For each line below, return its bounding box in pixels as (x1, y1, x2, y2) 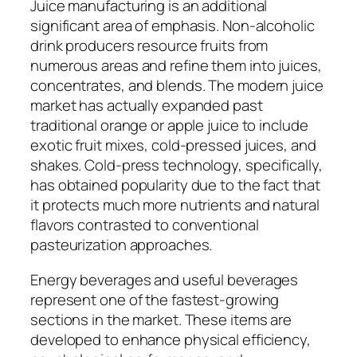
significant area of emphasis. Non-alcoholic (30, 15, 315, 37)
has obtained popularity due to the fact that (30, 175, 320, 196)
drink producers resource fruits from (30, 35, 269, 57)
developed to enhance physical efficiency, (30, 328, 311, 350)
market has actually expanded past (30, 95, 263, 116)
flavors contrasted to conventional (30, 214, 259, 236)
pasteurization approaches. (30, 234, 213, 256)
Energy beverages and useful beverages (30, 269, 299, 290)
